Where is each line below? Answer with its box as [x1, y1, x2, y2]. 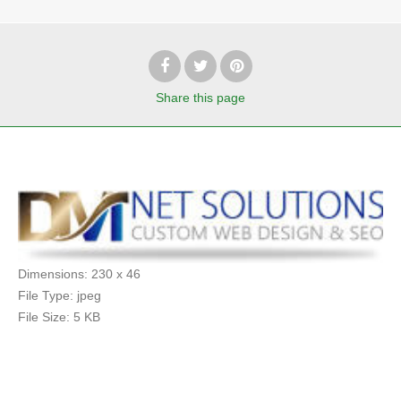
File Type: [18, 287, 73, 303]
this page [193, 90, 245, 106]
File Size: [18, 309, 70, 324]
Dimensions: [18, 266, 88, 281]
